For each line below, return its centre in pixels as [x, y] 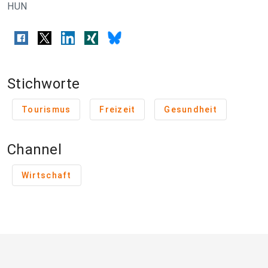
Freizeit [118, 110]
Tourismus [46, 110]
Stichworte [44, 84]
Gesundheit [191, 110]
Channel [34, 150]
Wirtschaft [47, 176]
